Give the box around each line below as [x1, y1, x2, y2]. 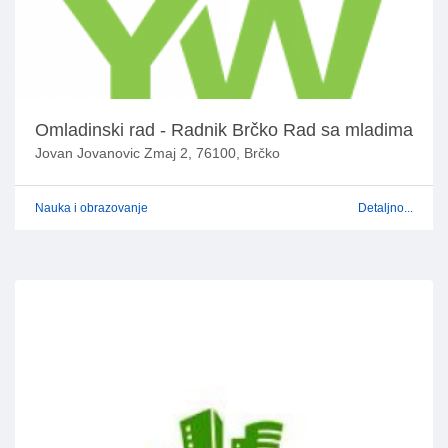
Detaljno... [358, 201, 413, 215]
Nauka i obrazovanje [35, 201, 148, 215]
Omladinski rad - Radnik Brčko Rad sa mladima [35, 120, 413, 140]
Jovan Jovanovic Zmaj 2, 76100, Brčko [35, 145, 280, 161]
